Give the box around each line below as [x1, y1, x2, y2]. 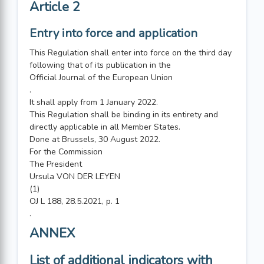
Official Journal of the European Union [29, 72, 173, 83]
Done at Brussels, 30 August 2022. [29, 134, 160, 145]
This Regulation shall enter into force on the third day [29, 47, 232, 58]
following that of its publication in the [29, 60, 171, 71]
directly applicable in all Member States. [29, 121, 180, 133]
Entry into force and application [29, 25, 197, 41]
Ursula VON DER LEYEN [29, 171, 120, 182]
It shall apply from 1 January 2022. [29, 97, 158, 108]
